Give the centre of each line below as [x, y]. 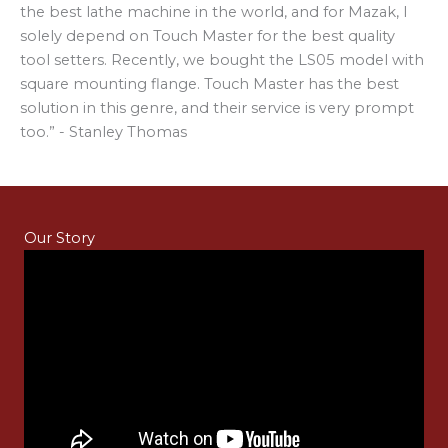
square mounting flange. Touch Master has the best [209, 84]
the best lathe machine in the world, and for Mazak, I [214, 12]
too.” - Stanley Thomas [103, 132]
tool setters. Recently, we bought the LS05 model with [222, 60]
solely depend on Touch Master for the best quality [207, 36]
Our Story [59, 237]
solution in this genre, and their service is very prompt [217, 108]
